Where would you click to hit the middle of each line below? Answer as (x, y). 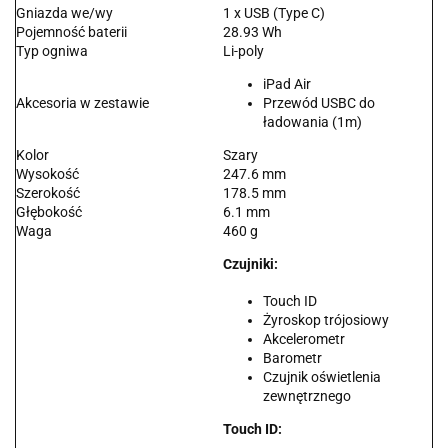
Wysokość (47, 174)
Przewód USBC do (319, 103)
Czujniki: (250, 264)
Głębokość (49, 212)
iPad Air (287, 84)
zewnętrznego (307, 396)
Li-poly (243, 51)
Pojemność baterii (71, 32)
